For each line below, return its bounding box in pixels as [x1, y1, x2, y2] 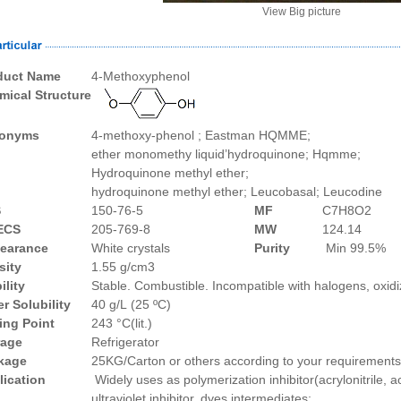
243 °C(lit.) [91, 316, 152, 330]
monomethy [124, 147, 192, 161]
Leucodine [323, 184, 382, 199]
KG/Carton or [106, 354, 181, 368]
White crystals [91, 241, 170, 255]
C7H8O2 [322, 203, 371, 218]
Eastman [205, 128, 255, 142]
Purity [254, 241, 290, 255]
